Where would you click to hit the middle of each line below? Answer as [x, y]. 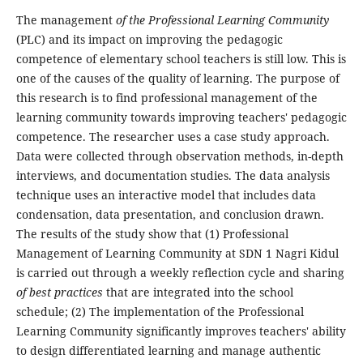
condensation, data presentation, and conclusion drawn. [170, 215]
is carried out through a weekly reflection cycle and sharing [180, 273]
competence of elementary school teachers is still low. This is [181, 59]
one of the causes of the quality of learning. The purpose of [177, 79]
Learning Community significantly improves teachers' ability [181, 331]
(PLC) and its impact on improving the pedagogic [149, 40]
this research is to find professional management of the [167, 98]
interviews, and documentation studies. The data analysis [173, 176]
